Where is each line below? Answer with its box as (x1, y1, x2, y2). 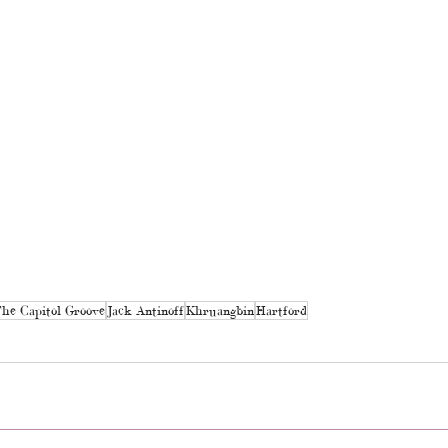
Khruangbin (185, 303, 254, 318)
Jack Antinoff (106, 303, 184, 318)
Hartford (255, 303, 307, 318)
